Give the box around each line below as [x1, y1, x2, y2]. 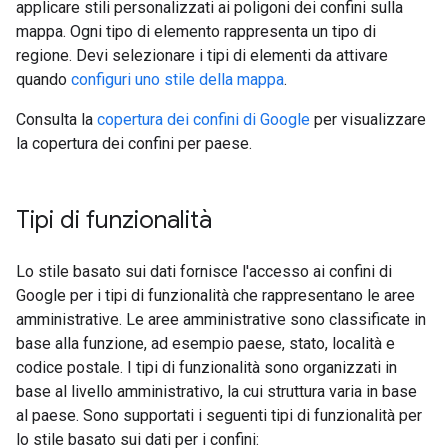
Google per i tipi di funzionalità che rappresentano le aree [16, 286, 415, 305]
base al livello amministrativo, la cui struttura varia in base [16, 382, 417, 401]
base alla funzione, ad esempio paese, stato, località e [16, 334, 395, 353]
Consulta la [16, 110, 97, 129]
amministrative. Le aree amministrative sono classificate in [16, 310, 426, 329]
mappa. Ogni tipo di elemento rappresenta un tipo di [16, 22, 376, 41]
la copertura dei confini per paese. [16, 134, 252, 153]
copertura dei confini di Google [97, 110, 310, 129]
